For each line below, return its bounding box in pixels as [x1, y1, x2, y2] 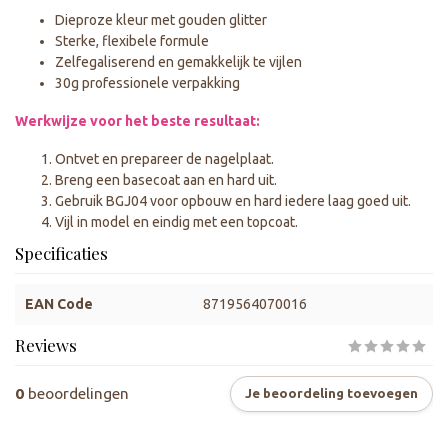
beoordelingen [24, 384, 129, 402]
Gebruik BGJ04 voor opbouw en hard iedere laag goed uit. [55, 192, 411, 209]
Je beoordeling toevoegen [245, 385, 418, 401]
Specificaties [15, 241, 108, 264]
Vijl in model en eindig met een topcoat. [55, 213, 298, 230]
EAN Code [25, 295, 93, 312]
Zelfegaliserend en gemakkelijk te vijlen [55, 54, 302, 71]
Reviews [15, 333, 77, 356]
